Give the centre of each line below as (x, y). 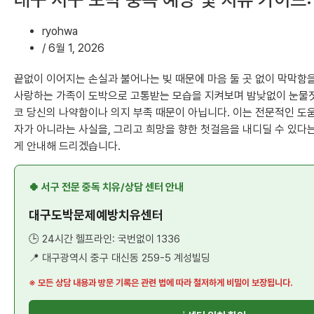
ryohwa (60, 31)
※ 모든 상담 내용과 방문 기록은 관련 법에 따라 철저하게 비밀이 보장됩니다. (161, 283)
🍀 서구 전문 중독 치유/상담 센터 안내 (106, 187)
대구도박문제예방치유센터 (96, 215)
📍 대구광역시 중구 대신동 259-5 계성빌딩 (120, 258)
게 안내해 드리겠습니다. (67, 146)
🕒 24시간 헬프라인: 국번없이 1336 (104, 239)
